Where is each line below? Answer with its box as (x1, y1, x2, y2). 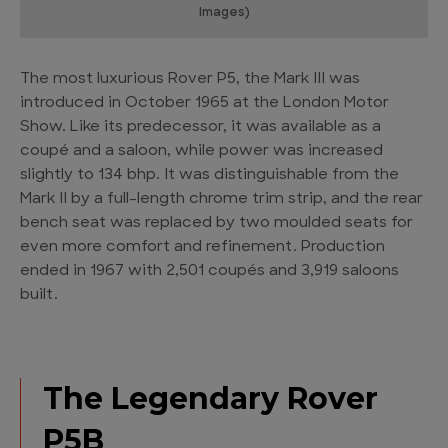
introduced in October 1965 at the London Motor (20, 96, 389, 112)
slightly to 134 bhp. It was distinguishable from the (20, 168, 399, 184)
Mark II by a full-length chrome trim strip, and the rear (20, 192, 423, 208)
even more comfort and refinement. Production (20, 240, 385, 256)
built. (20, 288, 58, 304)
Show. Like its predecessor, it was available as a (20, 120, 381, 136)
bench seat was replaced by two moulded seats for (20, 216, 413, 232)
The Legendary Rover (43, 380, 378, 418)
